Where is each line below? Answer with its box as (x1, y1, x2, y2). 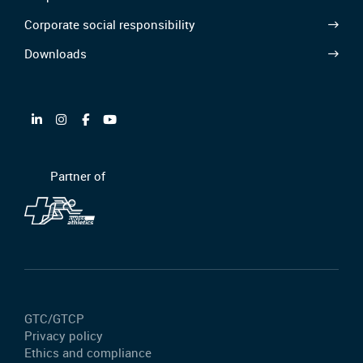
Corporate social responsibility (24, 15, 195, 32)
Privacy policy (24, 327, 103, 344)
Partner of (50, 167, 105, 184)
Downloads (24, 45, 87, 62)
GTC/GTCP (24, 310, 84, 327)
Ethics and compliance (24, 344, 152, 361)
